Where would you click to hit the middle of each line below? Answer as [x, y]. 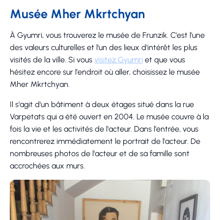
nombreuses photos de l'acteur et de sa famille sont [100, 153]
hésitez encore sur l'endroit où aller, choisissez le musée [105, 72]
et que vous [164, 59]
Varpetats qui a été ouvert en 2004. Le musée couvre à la [109, 116]
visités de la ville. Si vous [52, 59]
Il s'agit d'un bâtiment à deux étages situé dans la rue [102, 104]
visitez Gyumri [119, 59]
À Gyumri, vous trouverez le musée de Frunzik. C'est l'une [107, 35]
